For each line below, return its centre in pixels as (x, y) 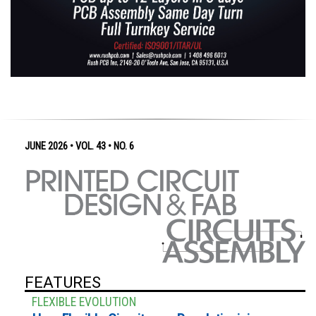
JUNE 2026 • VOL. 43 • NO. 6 (79, 146)
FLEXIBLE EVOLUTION (84, 302)
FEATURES (63, 282)
